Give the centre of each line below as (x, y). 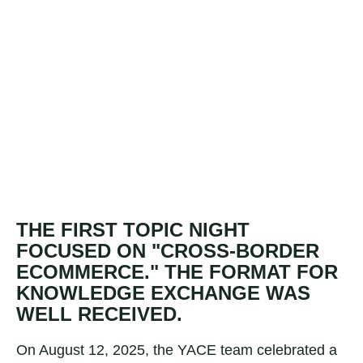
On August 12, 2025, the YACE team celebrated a (177, 350)
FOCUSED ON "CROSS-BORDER (168, 251)
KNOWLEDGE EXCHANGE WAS (163, 293)
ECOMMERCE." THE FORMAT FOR (177, 272)
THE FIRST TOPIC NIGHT (133, 230)
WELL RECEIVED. (99, 314)
